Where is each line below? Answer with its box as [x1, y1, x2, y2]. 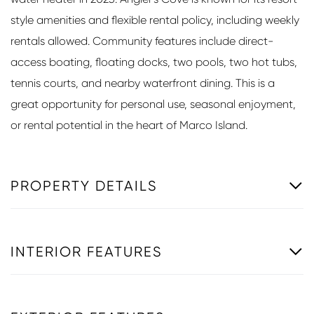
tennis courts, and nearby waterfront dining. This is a [11, 76, 275, 90]
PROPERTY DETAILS [11, 177, 158, 194]
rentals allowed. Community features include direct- [11, 34, 274, 48]
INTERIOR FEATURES [11, 243, 163, 260]
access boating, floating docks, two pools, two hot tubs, [11, 55, 297, 69]
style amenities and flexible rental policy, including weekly [11, 13, 299, 27]
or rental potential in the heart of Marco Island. [11, 118, 247, 132]
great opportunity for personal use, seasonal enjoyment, [11, 97, 296, 111]
